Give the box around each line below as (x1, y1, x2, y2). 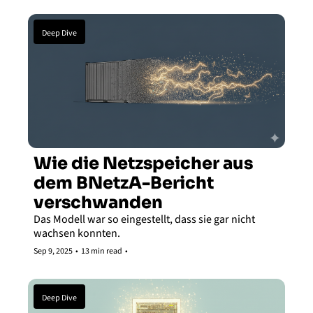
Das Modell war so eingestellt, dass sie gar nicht (34, 211, 255, 227)
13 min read (81, 245, 122, 257)
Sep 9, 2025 (34, 245, 73, 257)
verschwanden (34, 191, 163, 213)
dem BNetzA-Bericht (34, 172, 214, 194)
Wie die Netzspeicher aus (34, 152, 253, 174)
